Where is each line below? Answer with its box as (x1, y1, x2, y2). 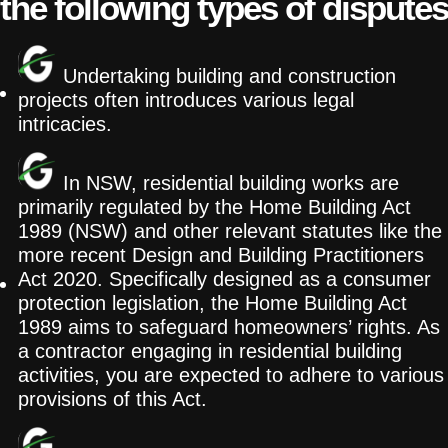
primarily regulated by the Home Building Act (18, 196, 411, 218)
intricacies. (18, 113, 112, 135)
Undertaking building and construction (63, 65, 396, 87)
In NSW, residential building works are (63, 172, 399, 194)
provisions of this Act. (18, 388, 207, 410)
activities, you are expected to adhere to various (18, 364, 444, 386)
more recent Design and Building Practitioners (18, 244, 424, 266)
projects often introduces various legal (18, 89, 354, 111)
